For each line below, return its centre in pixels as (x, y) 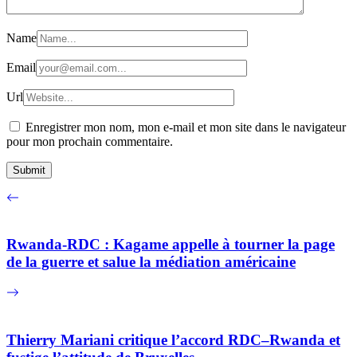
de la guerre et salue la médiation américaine (151, 262)
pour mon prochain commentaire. (90, 141)
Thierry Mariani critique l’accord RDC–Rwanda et (173, 339)
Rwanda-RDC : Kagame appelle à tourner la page (171, 245)
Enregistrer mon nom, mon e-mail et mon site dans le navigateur (186, 127)
